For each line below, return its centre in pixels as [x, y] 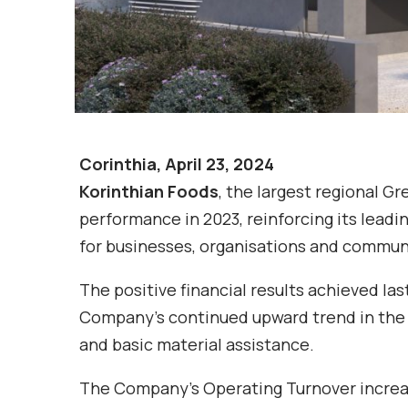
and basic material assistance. [197, 344]
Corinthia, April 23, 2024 [177, 164]
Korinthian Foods [149, 191]
